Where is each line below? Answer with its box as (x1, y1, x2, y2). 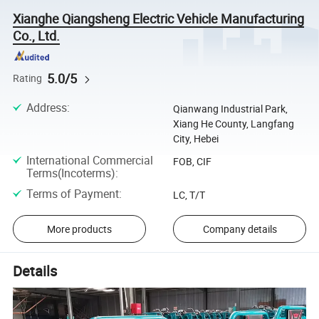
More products (46, 222, 112, 236)
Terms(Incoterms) (26, 164, 115, 181)
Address (26, 99, 67, 115)
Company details (202, 222, 277, 236)
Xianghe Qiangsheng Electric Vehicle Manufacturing (13, 9, 305, 27)
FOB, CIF (172, 154, 211, 168)
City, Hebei (172, 131, 219, 145)
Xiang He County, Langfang (172, 116, 294, 130)
